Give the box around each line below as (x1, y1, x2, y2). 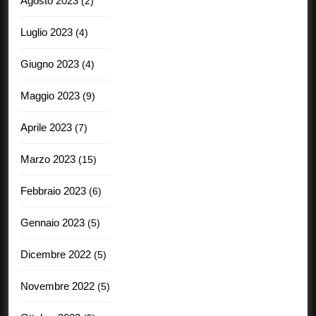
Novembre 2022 (20, 279, 95, 292)
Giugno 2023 (20, 57, 79, 70)
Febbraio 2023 (20, 184, 86, 197)
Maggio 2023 (20, 89, 80, 102)
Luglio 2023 (20, 25, 73, 38)
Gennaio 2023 (20, 216, 85, 229)
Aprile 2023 (20, 121, 72, 133)
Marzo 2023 (20, 152, 75, 165)
